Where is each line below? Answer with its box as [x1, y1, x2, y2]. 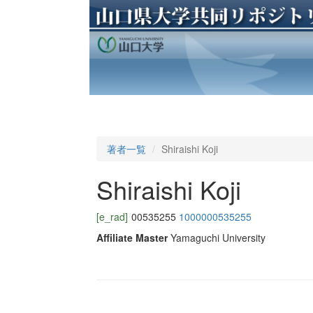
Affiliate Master [96, 231, 168, 245]
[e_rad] [96, 210, 128, 224]
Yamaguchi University [170, 231, 265, 245]
